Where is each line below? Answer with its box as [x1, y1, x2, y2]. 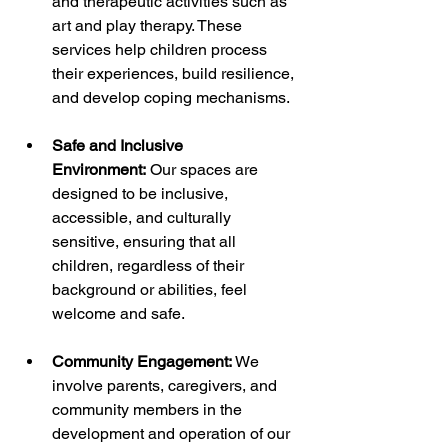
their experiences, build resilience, [52, 63, 298, 83]
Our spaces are [146, 159, 262, 179]
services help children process [52, 39, 271, 59]
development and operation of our [52, 423, 294, 443]
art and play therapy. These [52, 15, 246, 35]
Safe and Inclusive [52, 135, 187, 155]
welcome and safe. [52, 303, 185, 323]
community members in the [52, 399, 246, 419]
